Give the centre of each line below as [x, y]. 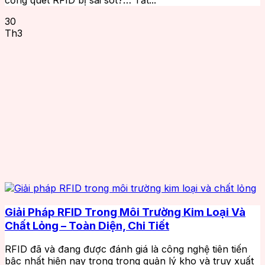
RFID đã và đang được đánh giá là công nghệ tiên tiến [126, 249]
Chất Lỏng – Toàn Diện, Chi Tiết [87, 225]
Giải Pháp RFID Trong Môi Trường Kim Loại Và [125, 212]
